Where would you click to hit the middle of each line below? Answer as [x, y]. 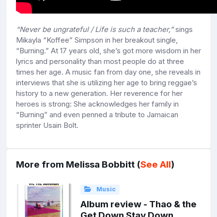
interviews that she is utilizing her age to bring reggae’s [107, 83]
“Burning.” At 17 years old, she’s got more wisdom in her [108, 51]
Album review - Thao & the [138, 204]
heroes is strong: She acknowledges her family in [97, 104]
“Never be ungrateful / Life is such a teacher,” [96, 30]
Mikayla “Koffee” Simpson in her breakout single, [97, 40]
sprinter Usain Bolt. [47, 125]
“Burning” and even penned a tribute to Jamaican [97, 115]
